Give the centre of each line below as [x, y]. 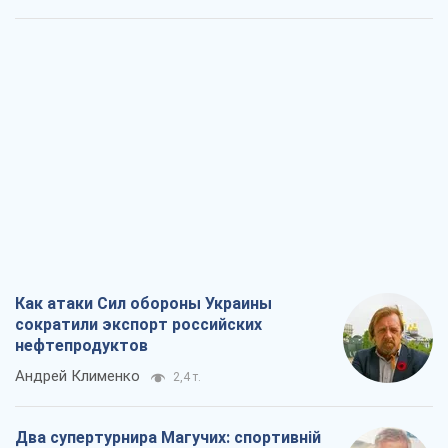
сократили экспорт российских [138, 325]
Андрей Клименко [77, 376]
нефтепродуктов [81, 346]
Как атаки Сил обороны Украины [143, 304]
